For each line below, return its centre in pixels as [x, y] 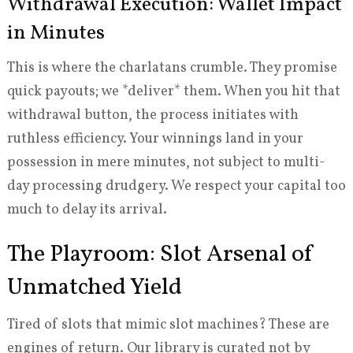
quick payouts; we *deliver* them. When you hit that [173, 91]
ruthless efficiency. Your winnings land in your [155, 139]
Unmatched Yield [94, 287]
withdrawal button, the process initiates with [152, 115]
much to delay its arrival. [87, 210]
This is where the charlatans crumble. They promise [172, 68]
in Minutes [56, 33]
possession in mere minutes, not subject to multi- [166, 162]
